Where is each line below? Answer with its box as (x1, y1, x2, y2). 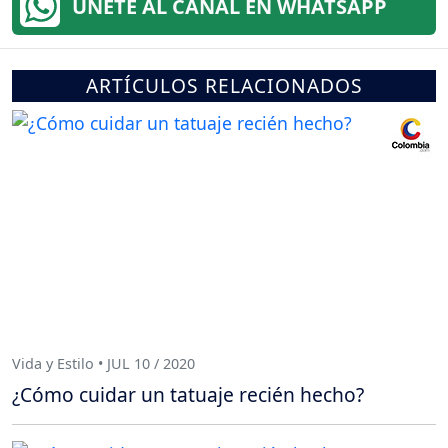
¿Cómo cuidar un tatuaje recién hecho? (12, 381, 364, 409)
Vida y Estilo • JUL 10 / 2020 (12, 353, 195, 373)
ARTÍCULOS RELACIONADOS (85, 72, 363, 100)
